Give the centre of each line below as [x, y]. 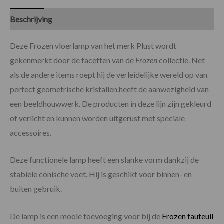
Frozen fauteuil [188, 216]
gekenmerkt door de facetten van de [73, 60]
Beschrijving [31, 19]
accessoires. [31, 132]
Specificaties [89, 19]
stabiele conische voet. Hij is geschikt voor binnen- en [101, 174]
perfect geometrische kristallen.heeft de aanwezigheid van [109, 89]
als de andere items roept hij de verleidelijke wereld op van [109, 74]
